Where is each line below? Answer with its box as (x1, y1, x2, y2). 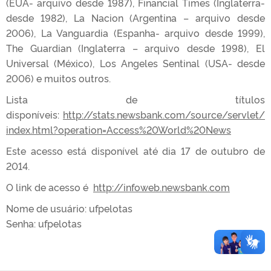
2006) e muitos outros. (6, 71, 111, 85)
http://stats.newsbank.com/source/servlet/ (63, 107, 265, 121)
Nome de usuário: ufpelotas (6, 201, 132, 215)
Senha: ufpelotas (6, 216, 82, 230)
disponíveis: (6, 107, 63, 121)
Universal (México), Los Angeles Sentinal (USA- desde (6, 56, 265, 70)
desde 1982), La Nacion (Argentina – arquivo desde (6, 10, 265, 24)
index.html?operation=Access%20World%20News (6, 122, 231, 136)
